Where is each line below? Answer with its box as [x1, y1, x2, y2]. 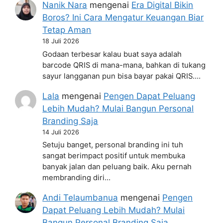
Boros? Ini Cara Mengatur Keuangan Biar [42, 12, 204, 23]
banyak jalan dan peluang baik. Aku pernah [42, 162, 192, 172]
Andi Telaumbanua [42, 193, 118, 203]
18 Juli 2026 [42, 37, 80, 45]
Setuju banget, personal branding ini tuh [42, 140, 184, 150]
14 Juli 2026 [42, 128, 80, 136]
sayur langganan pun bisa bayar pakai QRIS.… [42, 71, 201, 81]
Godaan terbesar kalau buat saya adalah [42, 49, 182, 59]
